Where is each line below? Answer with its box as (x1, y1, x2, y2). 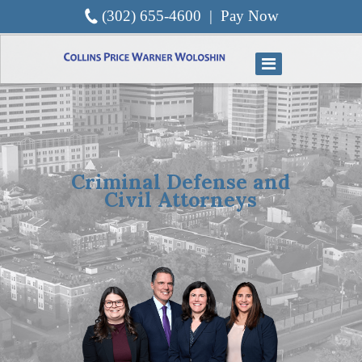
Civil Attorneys (103, 187, 257, 213)
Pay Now (220, 7, 279, 24)
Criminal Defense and (70, 169, 290, 195)
